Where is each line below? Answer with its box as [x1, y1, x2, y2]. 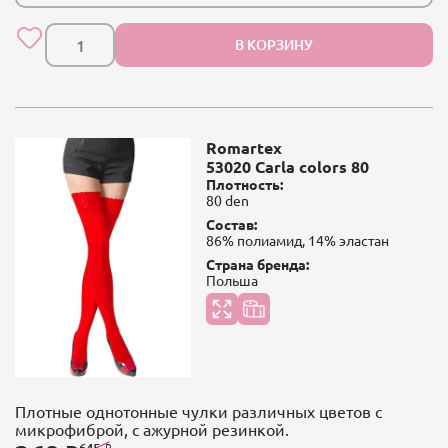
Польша [205, 270, 258, 289]
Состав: [205, 214, 257, 233]
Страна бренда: [205, 254, 309, 273]
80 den [205, 190, 249, 209]
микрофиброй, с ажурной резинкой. [15, 418, 289, 439]
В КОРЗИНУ [235, 34, 313, 54]
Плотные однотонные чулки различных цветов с [15, 400, 382, 421]
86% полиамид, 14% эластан [205, 230, 389, 249]
